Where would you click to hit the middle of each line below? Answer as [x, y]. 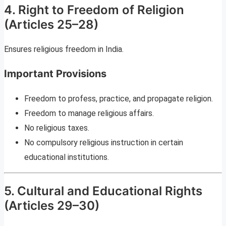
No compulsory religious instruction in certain [104, 143]
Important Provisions [55, 74]
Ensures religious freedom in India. [64, 49]
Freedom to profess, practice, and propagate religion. [119, 99]
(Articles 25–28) [51, 25]
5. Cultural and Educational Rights [103, 191]
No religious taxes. [57, 128]
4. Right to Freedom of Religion [94, 10]
